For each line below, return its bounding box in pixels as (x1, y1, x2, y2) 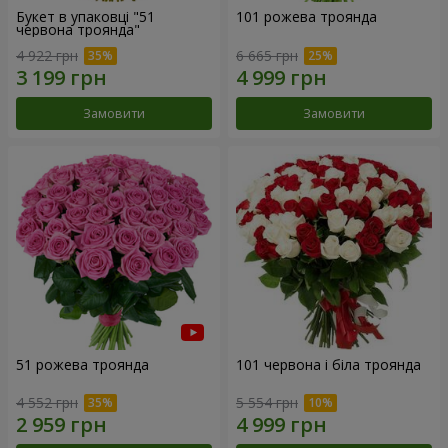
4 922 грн (16, 45, 78, 65)
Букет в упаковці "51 (16, 7, 155, 27)
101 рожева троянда (236, 7, 377, 27)
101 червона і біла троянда (236, 354, 421, 374)
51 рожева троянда (16, 354, 149, 374)
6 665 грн (236, 45, 298, 65)
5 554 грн (236, 393, 298, 413)
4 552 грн (16, 393, 78, 413)
